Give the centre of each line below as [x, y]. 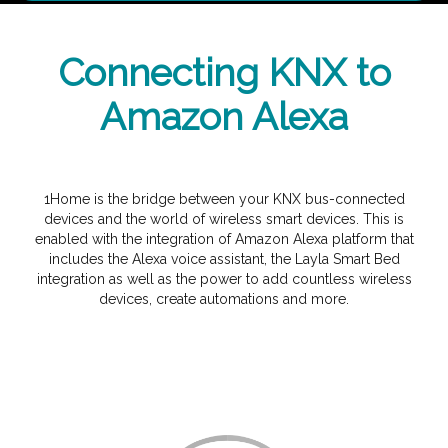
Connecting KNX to [224, 72]
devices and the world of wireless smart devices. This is [224, 219]
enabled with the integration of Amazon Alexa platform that [224, 239]
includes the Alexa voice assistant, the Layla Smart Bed [224, 259]
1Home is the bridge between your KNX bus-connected [224, 199]
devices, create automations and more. [224, 299]
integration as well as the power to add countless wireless [224, 279]
